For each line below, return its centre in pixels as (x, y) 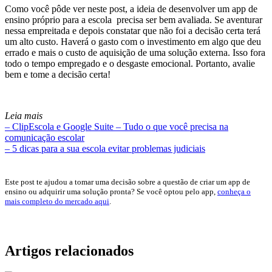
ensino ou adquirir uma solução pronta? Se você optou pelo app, (111, 192)
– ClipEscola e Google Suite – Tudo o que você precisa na (117, 127)
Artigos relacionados (69, 251)
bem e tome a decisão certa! (58, 75)
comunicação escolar (45, 138)
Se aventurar (238, 20)
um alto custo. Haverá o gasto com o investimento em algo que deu (133, 42)
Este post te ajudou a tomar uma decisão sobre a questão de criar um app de (127, 182)
